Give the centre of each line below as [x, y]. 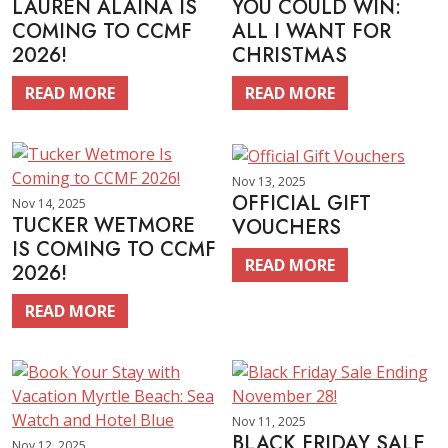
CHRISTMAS [289, 55]
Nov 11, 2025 [269, 421]
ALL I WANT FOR [311, 31]
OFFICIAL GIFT [301, 203]
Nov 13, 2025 [269, 181]
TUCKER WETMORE [103, 225]
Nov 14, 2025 [49, 203]
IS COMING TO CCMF [114, 249]
